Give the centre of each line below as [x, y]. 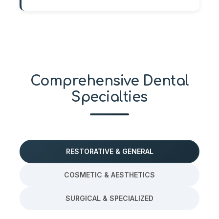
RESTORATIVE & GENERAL [109, 151]
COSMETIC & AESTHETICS [109, 175]
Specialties [109, 97]
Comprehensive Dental [109, 81]
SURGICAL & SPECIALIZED [109, 198]
